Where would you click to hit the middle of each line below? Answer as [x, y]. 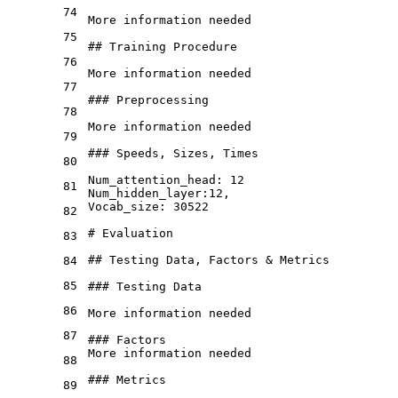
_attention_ [148, 179]
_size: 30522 [166, 206]
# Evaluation [131, 233]
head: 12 [216, 179]
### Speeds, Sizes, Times [173, 153]
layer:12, [198, 193]
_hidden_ [138, 193]
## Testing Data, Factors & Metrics [209, 259]
